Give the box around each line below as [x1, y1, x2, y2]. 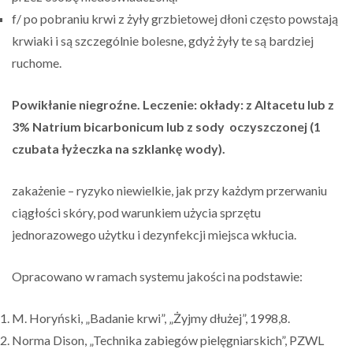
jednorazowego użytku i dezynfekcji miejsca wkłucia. [12, 227, 296, 242]
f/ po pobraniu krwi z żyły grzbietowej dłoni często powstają [12, 11, 338, 26]
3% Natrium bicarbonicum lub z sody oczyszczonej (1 [12, 119, 321, 134]
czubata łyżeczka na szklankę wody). [12, 141, 225, 156]
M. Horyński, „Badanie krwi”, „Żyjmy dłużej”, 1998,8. [12, 310, 290, 325]
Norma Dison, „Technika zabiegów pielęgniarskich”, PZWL [12, 333, 324, 347]
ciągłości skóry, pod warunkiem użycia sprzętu [12, 205, 261, 220]
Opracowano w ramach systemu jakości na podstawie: [12, 269, 303, 284]
